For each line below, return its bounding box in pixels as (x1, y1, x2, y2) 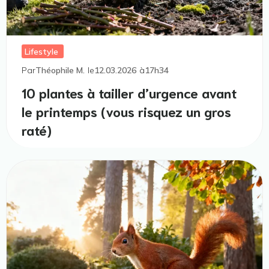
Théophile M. (35, 64, 85, 76)
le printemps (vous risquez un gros (22, 101, 231, 119)
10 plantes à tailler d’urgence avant (22, 83, 237, 101)
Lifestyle (25, 46, 58, 57)
